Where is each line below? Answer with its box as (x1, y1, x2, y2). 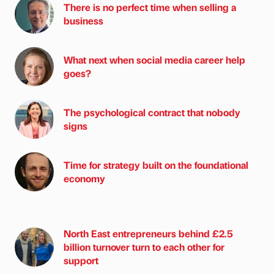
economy (64, 171, 105, 185)
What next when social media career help (64, 53, 245, 66)
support (64, 253, 98, 267)
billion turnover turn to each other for (64, 240, 224, 253)
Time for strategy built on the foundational (64, 158, 248, 171)
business (64, 13, 103, 27)
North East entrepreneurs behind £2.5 (64, 226, 233, 240)
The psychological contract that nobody (64, 105, 240, 119)
